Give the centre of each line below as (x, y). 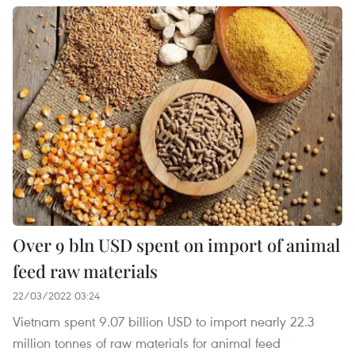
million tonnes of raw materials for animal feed (147, 343)
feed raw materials (85, 271)
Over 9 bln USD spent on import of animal (176, 245)
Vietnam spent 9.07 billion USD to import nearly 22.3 (163, 322)
